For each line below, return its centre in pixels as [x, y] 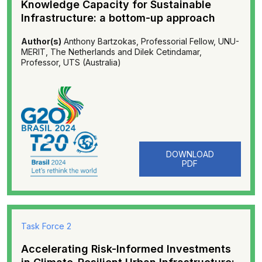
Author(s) [41, 41]
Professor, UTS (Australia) [71, 62]
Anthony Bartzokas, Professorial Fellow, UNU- [150, 41]
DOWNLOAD [190, 154]
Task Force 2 [46, 226]
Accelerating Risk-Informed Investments [126, 249]
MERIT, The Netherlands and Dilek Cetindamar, [111, 52]
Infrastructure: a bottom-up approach [118, 18]
